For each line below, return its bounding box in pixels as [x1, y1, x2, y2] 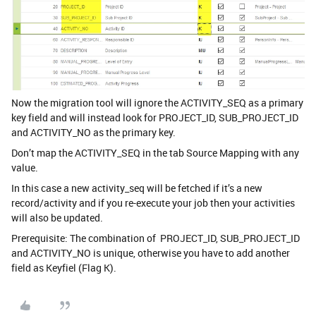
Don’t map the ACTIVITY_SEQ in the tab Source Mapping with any [11, 145, 299, 159]
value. [11, 160, 38, 174]
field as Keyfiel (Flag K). [11, 260, 116, 274]
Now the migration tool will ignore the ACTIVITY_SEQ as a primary [11, 95, 303, 109]
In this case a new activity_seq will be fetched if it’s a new [11, 181, 262, 195]
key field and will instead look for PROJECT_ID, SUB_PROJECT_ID [11, 110, 298, 124]
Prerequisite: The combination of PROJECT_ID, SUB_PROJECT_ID [11, 231, 300, 245]
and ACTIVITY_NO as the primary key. [11, 125, 176, 139]
